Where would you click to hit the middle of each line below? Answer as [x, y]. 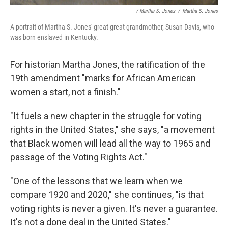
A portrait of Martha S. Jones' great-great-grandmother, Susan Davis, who [112, 27]
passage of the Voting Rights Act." [79, 157]
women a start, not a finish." [65, 92]
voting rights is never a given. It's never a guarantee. [114, 208]
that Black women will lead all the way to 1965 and [110, 143]
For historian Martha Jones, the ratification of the [108, 64]
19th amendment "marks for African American [103, 78]
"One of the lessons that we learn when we [96, 181]
